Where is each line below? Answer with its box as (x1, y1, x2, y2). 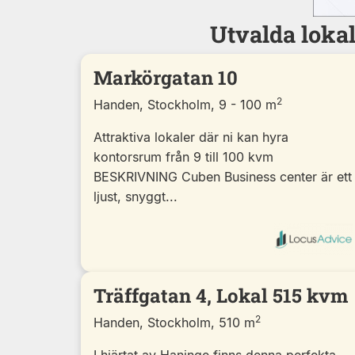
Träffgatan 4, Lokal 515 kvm (94, 282, 348, 308)
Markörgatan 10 (94, 64, 238, 90)
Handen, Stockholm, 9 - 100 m (94, 96, 277, 113)
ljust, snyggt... (94, 188, 177, 204)
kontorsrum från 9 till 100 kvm (94, 148, 273, 165)
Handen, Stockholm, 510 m (94, 314, 255, 330)
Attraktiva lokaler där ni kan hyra (94, 128, 288, 145)
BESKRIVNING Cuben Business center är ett (94, 168, 352, 185)
